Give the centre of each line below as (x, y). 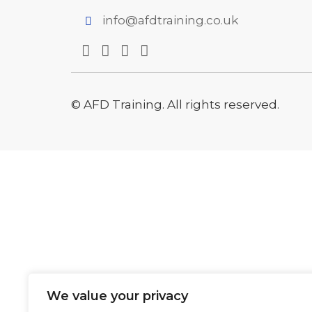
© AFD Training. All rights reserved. (175, 104)
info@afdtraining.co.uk (170, 20)
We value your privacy (117, 296)
